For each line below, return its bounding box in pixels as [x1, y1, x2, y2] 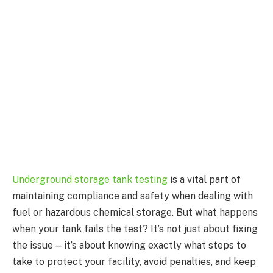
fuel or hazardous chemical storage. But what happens [12, 206, 258, 218]
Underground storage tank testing [12, 173, 168, 185]
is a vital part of [168, 173, 241, 185]
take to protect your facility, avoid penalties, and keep [12, 255, 256, 268]
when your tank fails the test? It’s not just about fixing [12, 222, 258, 235]
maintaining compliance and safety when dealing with [12, 190, 253, 202]
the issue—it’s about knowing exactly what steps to [12, 239, 246, 251]
